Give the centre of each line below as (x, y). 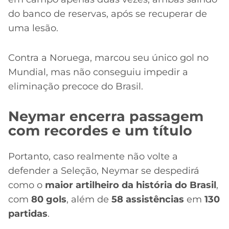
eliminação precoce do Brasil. (76, 87)
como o (27, 185)
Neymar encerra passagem (106, 116)
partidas (28, 214)
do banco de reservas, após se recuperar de (108, 14)
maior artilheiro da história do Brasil (131, 185)
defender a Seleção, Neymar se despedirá (104, 171)
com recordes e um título (100, 130)
